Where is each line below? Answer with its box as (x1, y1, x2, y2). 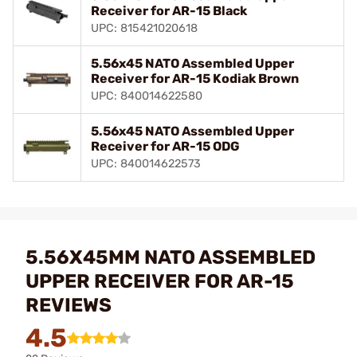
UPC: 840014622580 (91, 88, 202, 103)
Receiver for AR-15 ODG (91, 138, 240, 154)
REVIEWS (25, 293, 112, 316)
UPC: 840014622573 (91, 156, 201, 171)
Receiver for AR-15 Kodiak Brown (91, 70, 299, 86)
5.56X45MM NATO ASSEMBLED (25, 245, 316, 269)
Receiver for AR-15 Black (91, 2, 247, 18)
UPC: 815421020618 (91, 21, 198, 35)
